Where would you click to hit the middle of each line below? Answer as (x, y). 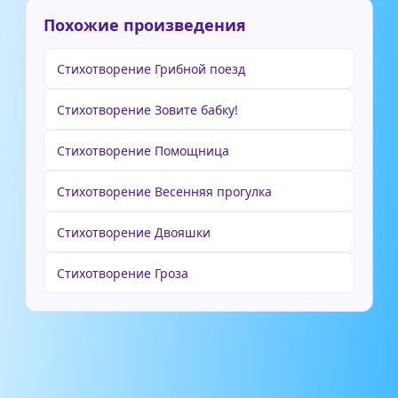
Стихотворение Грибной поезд (151, 69)
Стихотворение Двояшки (134, 232)
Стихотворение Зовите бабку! (147, 110)
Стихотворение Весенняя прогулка (164, 191)
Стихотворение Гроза (123, 273)
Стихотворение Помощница (143, 151)
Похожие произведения (145, 25)
